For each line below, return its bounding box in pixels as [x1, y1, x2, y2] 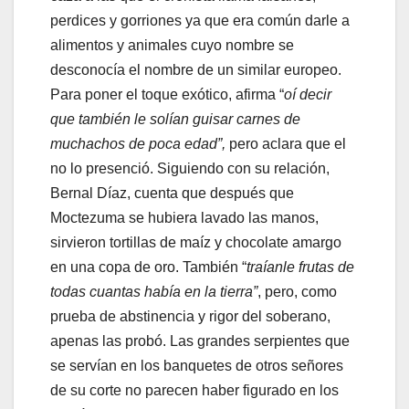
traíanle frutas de [246, 259, 354, 276]
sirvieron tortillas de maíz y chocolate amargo [50, 235, 341, 251]
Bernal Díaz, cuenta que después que [50, 185, 294, 202]
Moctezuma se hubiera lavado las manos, [50, 210, 319, 226]
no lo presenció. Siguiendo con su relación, [50, 161, 330, 177]
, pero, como [257, 284, 337, 300]
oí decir [284, 87, 331, 103]
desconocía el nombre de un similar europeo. [50, 62, 341, 79]
